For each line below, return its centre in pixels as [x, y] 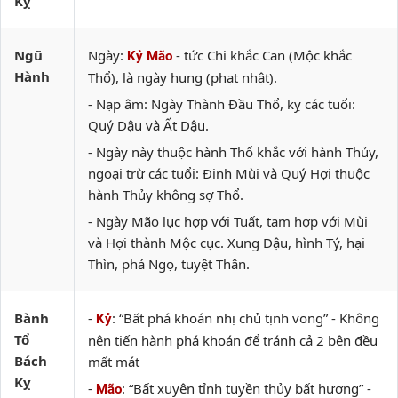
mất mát [114, 362]
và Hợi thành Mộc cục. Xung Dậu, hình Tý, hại [227, 243]
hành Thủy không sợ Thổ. [166, 195]
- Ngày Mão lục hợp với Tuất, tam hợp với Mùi [228, 221]
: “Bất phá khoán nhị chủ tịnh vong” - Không [246, 318]
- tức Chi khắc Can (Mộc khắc [262, 55]
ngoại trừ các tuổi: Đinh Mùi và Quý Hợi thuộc [229, 173]
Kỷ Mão [150, 56]
